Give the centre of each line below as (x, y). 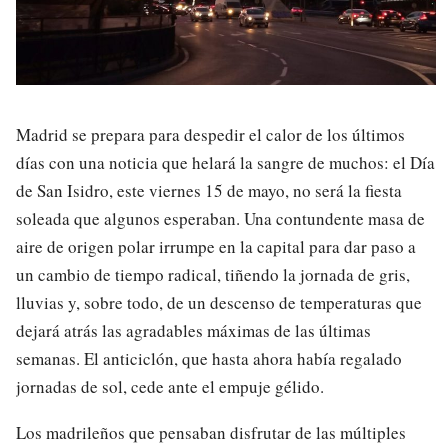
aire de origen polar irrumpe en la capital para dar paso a (216, 246)
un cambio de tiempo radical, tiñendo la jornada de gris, (213, 274)
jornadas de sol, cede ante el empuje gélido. (170, 386)
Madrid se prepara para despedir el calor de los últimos (210, 134)
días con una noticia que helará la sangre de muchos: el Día (225, 162)
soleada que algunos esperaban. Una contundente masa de (220, 218)
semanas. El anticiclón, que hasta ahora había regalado (209, 358)
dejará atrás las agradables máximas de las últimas (193, 330)
